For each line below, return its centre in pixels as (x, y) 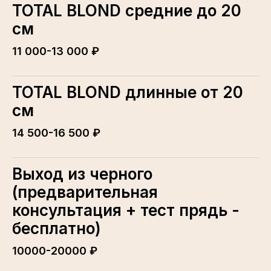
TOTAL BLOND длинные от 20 (128, 93)
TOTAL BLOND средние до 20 (127, 11)
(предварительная (85, 192)
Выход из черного (82, 174)
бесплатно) (57, 229)
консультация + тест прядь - (126, 211)
